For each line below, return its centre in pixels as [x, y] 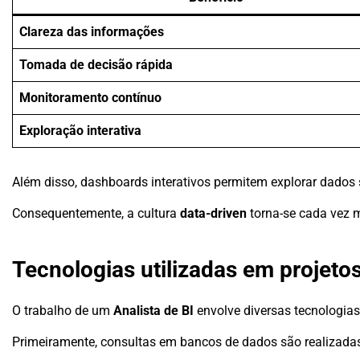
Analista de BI [153, 311]
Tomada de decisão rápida [96, 65]
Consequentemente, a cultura [96, 214]
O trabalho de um [63, 311]
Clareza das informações [92, 32]
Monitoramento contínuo [90, 98]
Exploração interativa [80, 131]
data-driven [213, 214]
